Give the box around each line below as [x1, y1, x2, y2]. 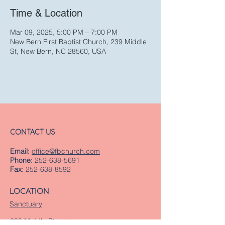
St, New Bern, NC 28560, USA [10, 47, 106, 56]
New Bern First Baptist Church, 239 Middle [10, 37, 147, 46]
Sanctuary [10, 199, 42, 208]
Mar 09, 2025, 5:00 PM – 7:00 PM [10, 28, 118, 37]
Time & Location [10, 7, 82, 19]
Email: [10, 147, 30, 156]
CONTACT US [10, 129, 55, 136]
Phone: [10, 156, 33, 165]
